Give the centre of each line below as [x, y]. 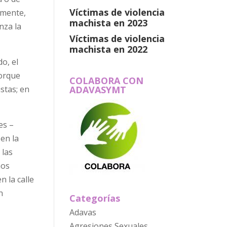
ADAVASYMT [98, 90]
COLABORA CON [106, 81]
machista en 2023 [108, 23]
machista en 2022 [108, 49]
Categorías [94, 198]
